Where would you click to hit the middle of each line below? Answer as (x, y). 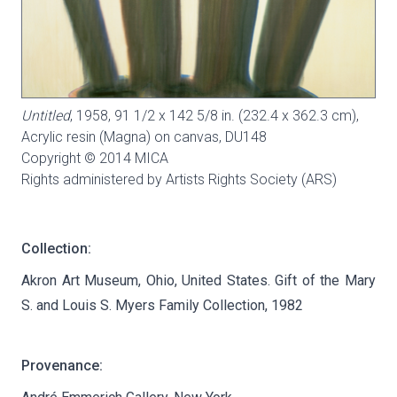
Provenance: (62, 366)
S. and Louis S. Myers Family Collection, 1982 (162, 306)
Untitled (46, 116)
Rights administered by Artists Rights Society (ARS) (179, 180)
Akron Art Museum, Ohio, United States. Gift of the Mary (198, 281)
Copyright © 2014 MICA (95, 159)
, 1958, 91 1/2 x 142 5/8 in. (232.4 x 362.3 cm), (214, 116)
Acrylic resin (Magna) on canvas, (123, 137)
